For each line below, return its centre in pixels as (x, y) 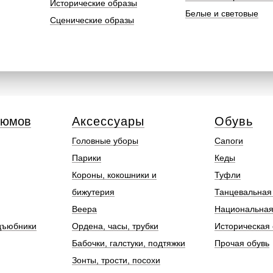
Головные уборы (105, 141)
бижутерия (93, 192)
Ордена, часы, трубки (115, 226)
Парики (87, 158)
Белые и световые (222, 13)
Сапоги (229, 141)
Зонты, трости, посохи (116, 260)
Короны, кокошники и (114, 175)
